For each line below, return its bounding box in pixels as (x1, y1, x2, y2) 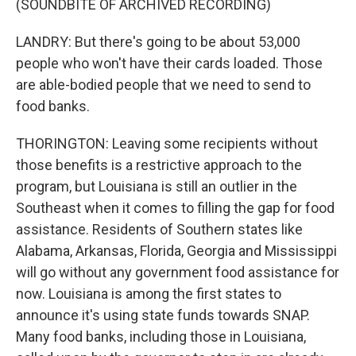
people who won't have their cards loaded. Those (16, 55, 323, 72)
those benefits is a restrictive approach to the (16, 157, 302, 173)
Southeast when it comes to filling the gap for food (16, 199, 335, 216)
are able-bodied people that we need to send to (16, 76, 311, 93)
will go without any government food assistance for (16, 264, 339, 281)
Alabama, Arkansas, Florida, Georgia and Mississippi (16, 242, 337, 259)
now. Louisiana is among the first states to (16, 285, 281, 302)
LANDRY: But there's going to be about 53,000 (16, 33, 300, 50)
